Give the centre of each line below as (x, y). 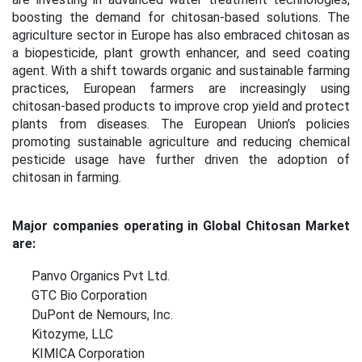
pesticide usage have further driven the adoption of (181, 160)
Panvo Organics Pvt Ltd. (101, 276)
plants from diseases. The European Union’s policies (181, 124)
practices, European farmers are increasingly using (181, 88)
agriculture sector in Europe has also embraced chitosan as (181, 35)
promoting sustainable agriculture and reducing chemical (181, 142)
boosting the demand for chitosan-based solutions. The (181, 17)
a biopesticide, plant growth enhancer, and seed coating (181, 53)
